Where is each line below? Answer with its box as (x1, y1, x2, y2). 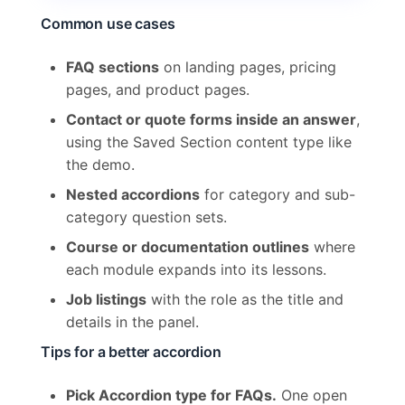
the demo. (66, 155, 135, 174)
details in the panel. (66, 313, 199, 332)
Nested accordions (66, 185, 200, 204)
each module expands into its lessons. (66, 260, 326, 279)
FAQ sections (66, 58, 159, 77)
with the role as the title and (146, 290, 344, 309)
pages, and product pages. (66, 80, 250, 99)
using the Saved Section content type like (66, 133, 352, 152)
